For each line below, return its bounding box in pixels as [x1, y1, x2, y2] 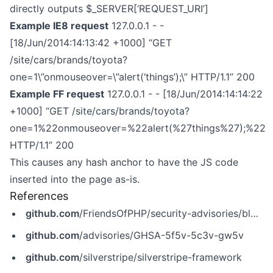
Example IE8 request [10, 19, 108, 32]
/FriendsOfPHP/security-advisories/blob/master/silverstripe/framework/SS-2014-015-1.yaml [79, 207, 250, 219]
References [10, 190, 68, 202]
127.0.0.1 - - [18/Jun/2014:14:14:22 [104, 88, 263, 100]
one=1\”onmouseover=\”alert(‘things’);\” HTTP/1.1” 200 [10, 71, 255, 83]
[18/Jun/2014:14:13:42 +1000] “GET [10, 37, 172, 49]
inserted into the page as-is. [10, 173, 140, 185]
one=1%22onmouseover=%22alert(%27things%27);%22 [10, 122, 266, 134]
